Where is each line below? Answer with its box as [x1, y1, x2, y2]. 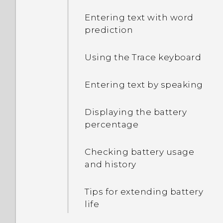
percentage [85, 119, 138, 129]
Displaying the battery [85, 107, 187, 117]
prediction [85, 25, 133, 35]
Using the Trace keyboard [85, 52, 201, 62]
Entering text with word [85, 12, 194, 22]
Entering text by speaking [85, 80, 203, 90]
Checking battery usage [85, 147, 194, 157]
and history [85, 159, 136, 169]
